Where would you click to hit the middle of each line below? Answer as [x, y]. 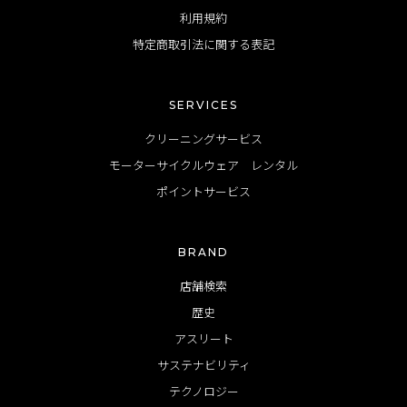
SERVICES [203, 105]
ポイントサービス [203, 192]
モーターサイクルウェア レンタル [203, 165]
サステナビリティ [203, 365]
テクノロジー [203, 392]
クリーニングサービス [203, 139]
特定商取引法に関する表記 [203, 45]
